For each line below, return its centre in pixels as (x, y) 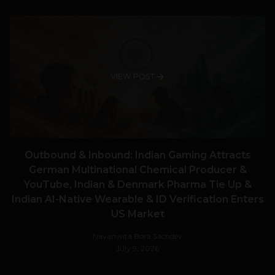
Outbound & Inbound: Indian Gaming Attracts (137, 155)
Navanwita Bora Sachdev (137, 236)
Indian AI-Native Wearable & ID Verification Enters (137, 199)
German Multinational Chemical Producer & (137, 170)
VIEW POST (133, 77)
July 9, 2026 (137, 249)
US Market (137, 214)
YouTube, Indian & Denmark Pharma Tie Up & (137, 185)
